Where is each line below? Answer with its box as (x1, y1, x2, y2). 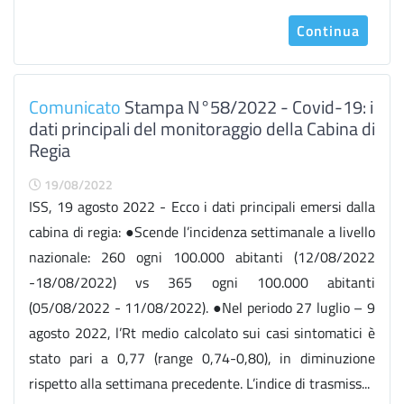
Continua (297, 20, 360, 41)
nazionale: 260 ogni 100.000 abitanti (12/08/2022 (29, 246, 375, 268)
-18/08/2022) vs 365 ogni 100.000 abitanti (29, 271, 375, 293)
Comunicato (29, 93, 121, 121)
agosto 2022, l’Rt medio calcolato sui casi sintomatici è (29, 322, 375, 344)
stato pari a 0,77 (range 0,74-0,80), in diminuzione (29, 347, 375, 369)
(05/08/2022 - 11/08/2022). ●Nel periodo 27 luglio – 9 (29, 297, 375, 318)
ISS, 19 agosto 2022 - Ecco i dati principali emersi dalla (29, 196, 375, 217)
